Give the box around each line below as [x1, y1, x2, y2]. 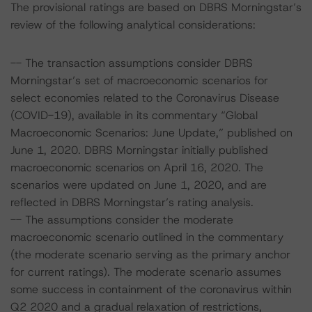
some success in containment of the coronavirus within [10, 282, 292, 297]
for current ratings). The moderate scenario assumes [10, 265, 281, 279]
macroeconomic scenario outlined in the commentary [10, 230, 283, 244]
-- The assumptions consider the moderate [10, 212, 233, 227]
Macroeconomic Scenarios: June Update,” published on [10, 125, 292, 140]
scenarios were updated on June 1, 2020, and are [10, 178, 267, 192]
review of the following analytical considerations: [10, 17, 256, 32]
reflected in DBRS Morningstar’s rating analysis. [10, 195, 253, 210]
